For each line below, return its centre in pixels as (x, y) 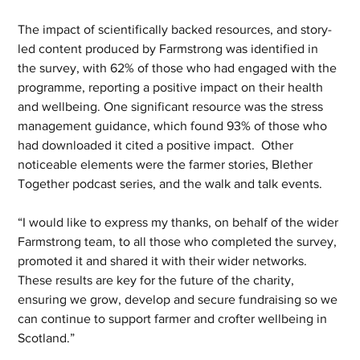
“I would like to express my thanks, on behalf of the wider (180, 222)
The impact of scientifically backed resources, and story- (175, 29)
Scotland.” (48, 338)
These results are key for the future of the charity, (158, 280)
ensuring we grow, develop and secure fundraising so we (180, 299)
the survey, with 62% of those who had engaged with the (179, 68)
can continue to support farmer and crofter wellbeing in (174, 319)
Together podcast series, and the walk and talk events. (172, 184)
